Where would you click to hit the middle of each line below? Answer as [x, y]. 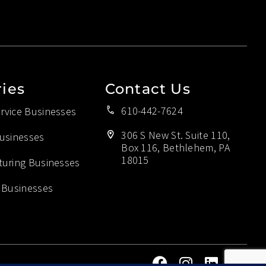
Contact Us [148, 89]
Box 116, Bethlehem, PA [175, 148]
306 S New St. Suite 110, [176, 135]
